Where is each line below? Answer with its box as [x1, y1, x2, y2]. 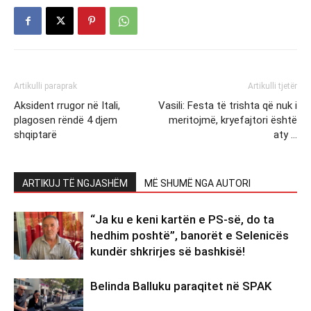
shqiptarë [14, 128, 57, 141]
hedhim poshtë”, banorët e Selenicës [90, 228, 289, 242]
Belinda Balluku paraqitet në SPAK [90, 278, 271, 293]
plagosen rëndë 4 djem [14, 113, 117, 126]
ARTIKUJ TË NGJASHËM [22, 177, 128, 189]
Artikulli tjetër [248, 81, 297, 91]
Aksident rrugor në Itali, [14, 99, 120, 112]
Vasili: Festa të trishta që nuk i [158, 99, 297, 112]
